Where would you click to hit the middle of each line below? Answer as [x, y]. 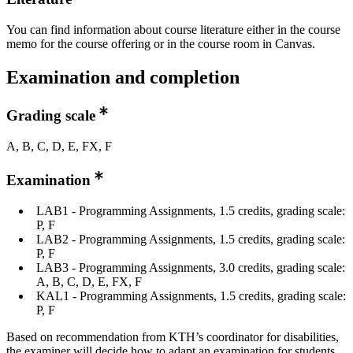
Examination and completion [123, 78]
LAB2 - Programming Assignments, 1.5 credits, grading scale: [191, 239]
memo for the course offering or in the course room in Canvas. [161, 44]
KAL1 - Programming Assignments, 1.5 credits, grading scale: [191, 295]
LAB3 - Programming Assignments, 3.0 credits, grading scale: [191, 267]
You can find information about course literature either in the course [173, 30]
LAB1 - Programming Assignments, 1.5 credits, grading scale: [191, 210]
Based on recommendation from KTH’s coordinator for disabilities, [173, 336]
